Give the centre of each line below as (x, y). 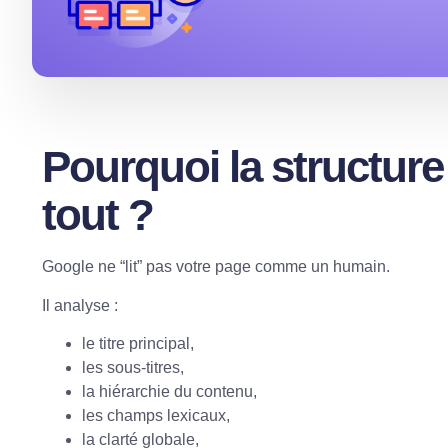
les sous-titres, (133, 367)
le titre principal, (138, 343)
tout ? (97, 215)
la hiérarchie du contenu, (169, 391)
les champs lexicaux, (156, 415)
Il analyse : (80, 305)
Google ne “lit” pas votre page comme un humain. (216, 267)
